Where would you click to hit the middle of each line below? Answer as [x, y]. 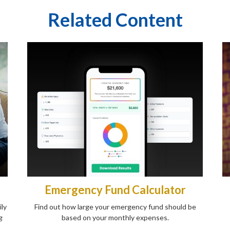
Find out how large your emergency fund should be [115, 207]
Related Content [115, 19]
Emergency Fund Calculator [115, 190]
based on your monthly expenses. [115, 218]
